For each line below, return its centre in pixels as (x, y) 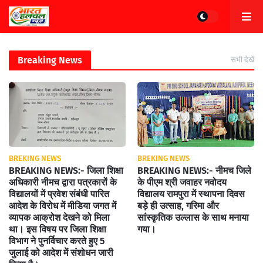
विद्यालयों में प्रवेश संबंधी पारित (59, 194)
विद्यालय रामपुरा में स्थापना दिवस (191, 194)
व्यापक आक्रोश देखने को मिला (59, 218)
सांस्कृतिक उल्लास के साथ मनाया (193, 218)
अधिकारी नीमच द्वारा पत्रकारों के (63, 182)
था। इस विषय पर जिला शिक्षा (58, 229)
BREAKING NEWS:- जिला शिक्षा (66, 171)
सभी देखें (242, 60)
